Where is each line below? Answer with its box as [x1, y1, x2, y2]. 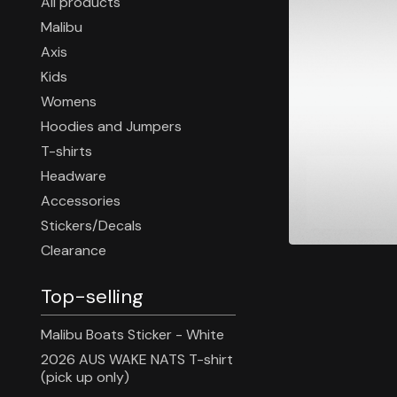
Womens [41, 92, 97, 111]
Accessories [41, 191, 121, 210]
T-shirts [41, 142, 92, 160]
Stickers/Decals [41, 216, 142, 235]
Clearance [41, 241, 106, 260]
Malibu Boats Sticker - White [41, 325, 224, 344]
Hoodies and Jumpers [41, 117, 182, 136]
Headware [41, 167, 106, 185]
